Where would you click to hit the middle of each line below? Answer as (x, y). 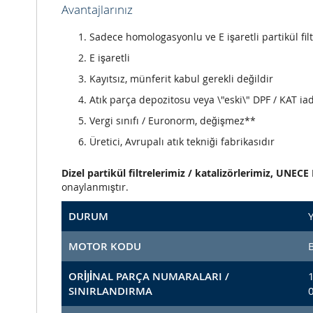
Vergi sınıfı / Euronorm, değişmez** (173, 121)
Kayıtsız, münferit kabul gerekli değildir (181, 79)
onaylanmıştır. (95, 187)
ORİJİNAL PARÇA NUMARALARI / (149, 277)
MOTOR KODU (105, 247)
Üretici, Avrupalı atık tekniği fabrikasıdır (182, 142)
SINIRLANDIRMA (110, 291)
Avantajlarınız (97, 10)
